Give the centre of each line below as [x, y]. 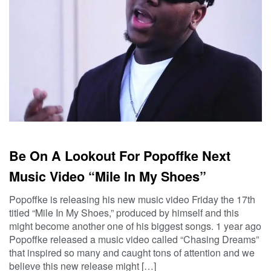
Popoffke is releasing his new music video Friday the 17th [132, 200]
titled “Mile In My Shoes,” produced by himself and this [124, 213]
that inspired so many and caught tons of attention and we [132, 253]
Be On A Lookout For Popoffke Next [120, 156]
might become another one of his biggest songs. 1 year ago [135, 226]
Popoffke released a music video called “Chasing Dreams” [134, 240]
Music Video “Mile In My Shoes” [108, 177]
